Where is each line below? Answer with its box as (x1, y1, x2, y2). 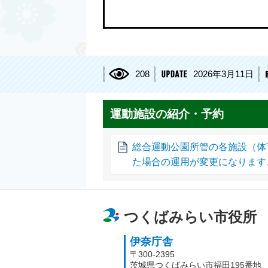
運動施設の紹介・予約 (110, 107, 224, 120)
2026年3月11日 (193, 69, 254, 79)
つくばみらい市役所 (124, 209, 257, 225)
